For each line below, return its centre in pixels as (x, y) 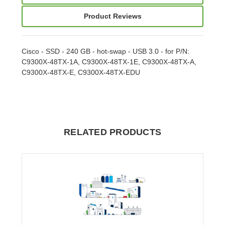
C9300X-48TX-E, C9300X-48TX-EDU (81, 72)
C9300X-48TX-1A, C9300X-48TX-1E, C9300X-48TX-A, (109, 62)
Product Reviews (113, 16)
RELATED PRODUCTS (113, 132)
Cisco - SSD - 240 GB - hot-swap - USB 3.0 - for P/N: (106, 51)
